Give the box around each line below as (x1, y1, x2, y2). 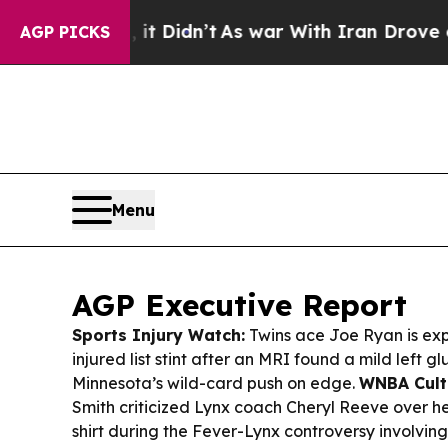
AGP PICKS (20, 22, 110, 42)
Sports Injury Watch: (72, 325, 245, 346)
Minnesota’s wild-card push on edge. (72, 373, 359, 394)
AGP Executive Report (72, 286, 407, 325)
